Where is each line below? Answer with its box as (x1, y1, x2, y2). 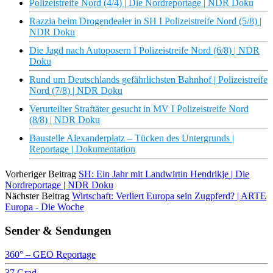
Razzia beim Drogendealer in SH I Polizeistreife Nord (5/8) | (29, 16, 261, 27)
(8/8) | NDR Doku (29, 115, 100, 126)
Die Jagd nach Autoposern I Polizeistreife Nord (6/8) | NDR (29, 45, 260, 56)
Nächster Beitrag (5, 191, 69, 202)
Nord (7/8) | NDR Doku (29, 85, 122, 96)
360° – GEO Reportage (5, 249, 96, 260)
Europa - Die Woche (5, 202, 84, 213)
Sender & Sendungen (5, 224, 112, 237)
